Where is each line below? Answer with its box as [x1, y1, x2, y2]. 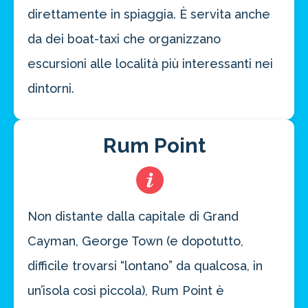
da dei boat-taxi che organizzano [27, 32, 221, 46]
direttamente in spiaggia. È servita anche [27, 7, 270, 21]
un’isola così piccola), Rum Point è [27, 283, 224, 298]
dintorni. [27, 81, 74, 96]
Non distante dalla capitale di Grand [27, 209, 239, 223]
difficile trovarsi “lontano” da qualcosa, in [27, 258, 263, 273]
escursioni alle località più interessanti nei [27, 56, 273, 71]
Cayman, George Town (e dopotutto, [27, 234, 243, 248]
